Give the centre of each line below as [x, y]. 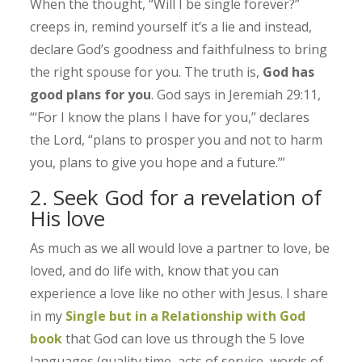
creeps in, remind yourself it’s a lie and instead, [171, 27]
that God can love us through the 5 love [184, 339]
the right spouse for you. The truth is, [147, 72]
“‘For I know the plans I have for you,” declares [170, 118]
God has [289, 72]
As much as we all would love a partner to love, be [180, 248]
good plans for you [91, 95]
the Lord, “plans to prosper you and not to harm [177, 140]
